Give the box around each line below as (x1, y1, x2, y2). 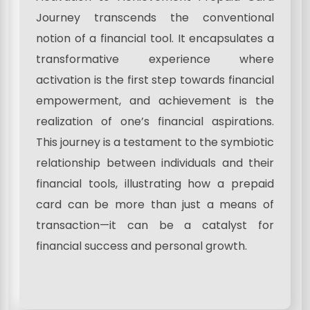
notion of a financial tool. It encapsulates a (36, 30, 274, 46)
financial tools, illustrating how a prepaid (36, 175, 274, 192)
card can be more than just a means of (36, 196, 274, 212)
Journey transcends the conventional (36, 9, 274, 26)
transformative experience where (36, 51, 274, 67)
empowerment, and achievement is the (36, 92, 274, 109)
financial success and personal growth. (36, 237, 247, 254)
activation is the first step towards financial (36, 71, 274, 88)
